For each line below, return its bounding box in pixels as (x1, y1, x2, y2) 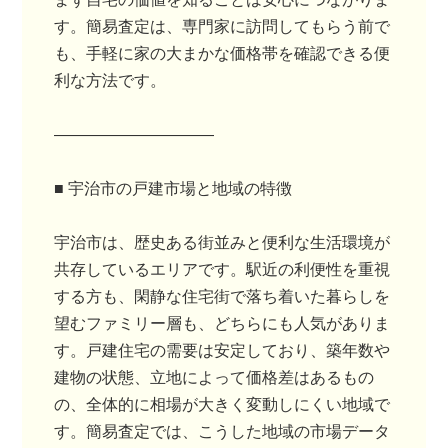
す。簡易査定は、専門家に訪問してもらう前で (54, 18, 391, 35)
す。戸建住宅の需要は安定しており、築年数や (54, 342, 391, 359)
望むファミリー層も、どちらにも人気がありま (54, 315, 391, 332)
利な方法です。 (54, 72, 167, 89)
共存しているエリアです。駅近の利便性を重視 (54, 261, 391, 278)
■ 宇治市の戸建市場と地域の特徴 (54, 180, 293, 197)
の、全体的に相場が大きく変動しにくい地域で (54, 396, 391, 413)
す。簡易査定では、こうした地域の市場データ (54, 423, 391, 440)
